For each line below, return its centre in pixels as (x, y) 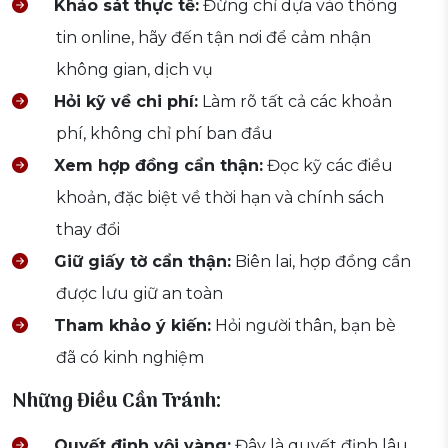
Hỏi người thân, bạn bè (303, 326)
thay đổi (88, 230)
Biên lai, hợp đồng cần (321, 262)
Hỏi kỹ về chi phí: (126, 102)
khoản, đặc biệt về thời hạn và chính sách (220, 198)
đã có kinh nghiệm (130, 358)
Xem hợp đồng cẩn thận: (158, 166)
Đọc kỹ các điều (328, 166)
